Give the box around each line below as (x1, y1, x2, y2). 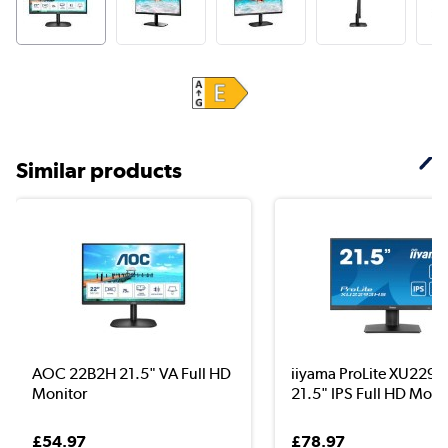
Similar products (16, 156, 182, 183)
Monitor (32, 383, 87, 403)
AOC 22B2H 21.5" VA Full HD (32, 363, 231, 383)
